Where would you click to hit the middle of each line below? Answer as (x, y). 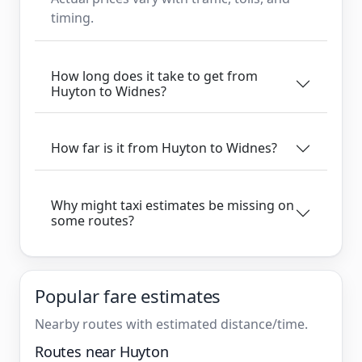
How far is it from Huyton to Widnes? (164, 148)
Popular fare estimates (128, 295)
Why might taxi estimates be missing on (173, 205)
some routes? (93, 220)
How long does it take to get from (154, 76)
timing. (72, 17)
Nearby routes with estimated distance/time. (171, 324)
